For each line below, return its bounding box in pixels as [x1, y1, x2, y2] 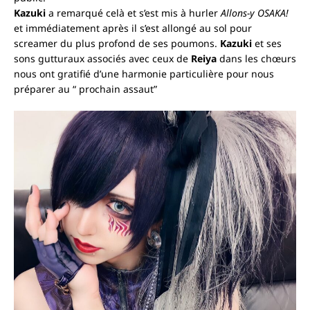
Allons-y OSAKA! [221, 6, 289, 19]
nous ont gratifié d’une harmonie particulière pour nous [14, 66, 274, 80]
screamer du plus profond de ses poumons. [14, 36, 220, 50]
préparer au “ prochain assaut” [14, 82, 157, 95]
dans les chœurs [219, 51, 296, 65]
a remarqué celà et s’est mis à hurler [46, 6, 221, 19]
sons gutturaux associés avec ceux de [14, 51, 191, 65]
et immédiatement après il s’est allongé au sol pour [14, 21, 252, 35]
